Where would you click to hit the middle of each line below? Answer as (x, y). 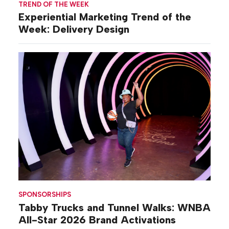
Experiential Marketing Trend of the (105, 17)
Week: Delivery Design (74, 29)
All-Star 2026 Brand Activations (97, 220)
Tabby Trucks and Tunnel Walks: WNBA (114, 207)
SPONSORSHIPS (45, 194)
